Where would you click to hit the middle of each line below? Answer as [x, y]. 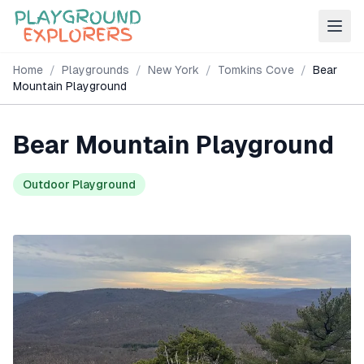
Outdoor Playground [79, 184]
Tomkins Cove [256, 70]
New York [173, 70]
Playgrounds [95, 70]
